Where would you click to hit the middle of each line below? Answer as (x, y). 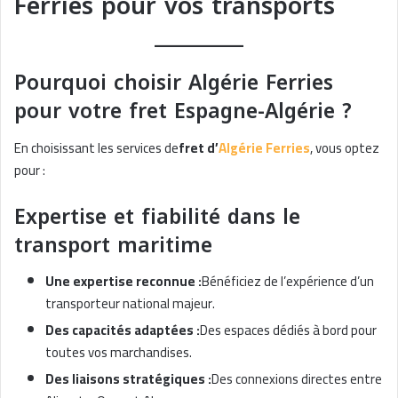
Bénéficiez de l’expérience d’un (288, 281)
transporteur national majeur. (130, 303)
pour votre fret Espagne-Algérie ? (183, 111)
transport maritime (113, 245)
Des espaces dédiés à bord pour (288, 330)
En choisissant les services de (96, 147)
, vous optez (345, 147)
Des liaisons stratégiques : (128, 379)
